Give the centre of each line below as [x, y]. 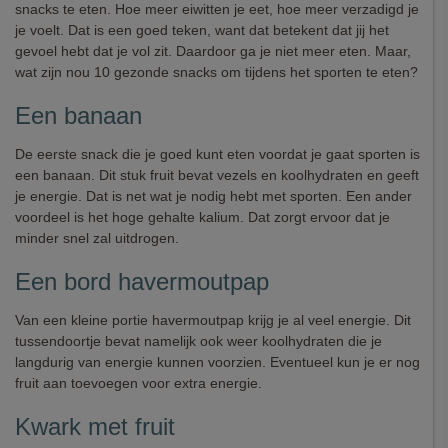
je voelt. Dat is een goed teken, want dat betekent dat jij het [202, 30]
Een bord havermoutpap [142, 281]
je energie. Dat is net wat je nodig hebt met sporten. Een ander [213, 196]
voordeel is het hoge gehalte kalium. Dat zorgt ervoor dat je [202, 217]
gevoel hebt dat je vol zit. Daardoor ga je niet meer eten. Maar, [213, 51]
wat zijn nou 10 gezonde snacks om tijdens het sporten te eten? [216, 72]
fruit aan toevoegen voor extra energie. [138, 383]
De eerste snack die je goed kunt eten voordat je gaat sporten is [217, 154]
